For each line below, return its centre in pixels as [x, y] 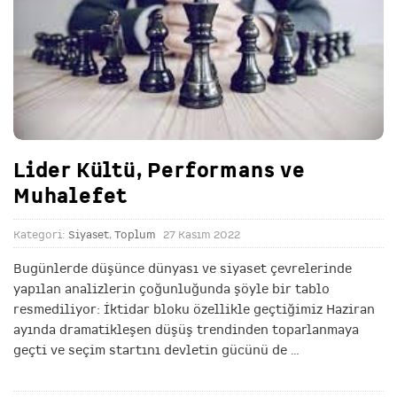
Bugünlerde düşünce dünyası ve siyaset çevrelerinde [183, 269]
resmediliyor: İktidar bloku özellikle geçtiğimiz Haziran [194, 310]
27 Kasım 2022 [202, 235]
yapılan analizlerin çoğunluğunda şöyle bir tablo [171, 289]
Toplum [135, 235]
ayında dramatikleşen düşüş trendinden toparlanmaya [186, 330]
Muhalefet [71, 196]
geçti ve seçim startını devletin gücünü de [150, 350]
